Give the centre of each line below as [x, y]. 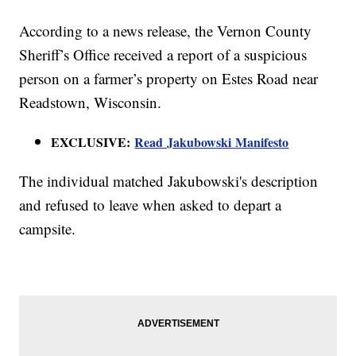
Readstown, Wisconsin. [93, 103]
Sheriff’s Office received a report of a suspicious [163, 55]
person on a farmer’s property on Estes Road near [169, 79]
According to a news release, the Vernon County [166, 31]
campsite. [48, 229]
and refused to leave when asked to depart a [151, 205]
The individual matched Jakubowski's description [169, 181]
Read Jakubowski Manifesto [212, 142]
